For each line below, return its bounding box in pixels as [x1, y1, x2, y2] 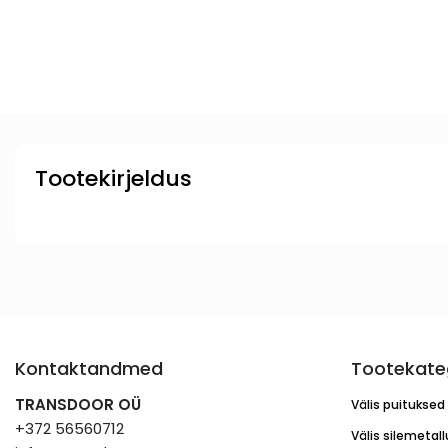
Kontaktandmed [15, 356, 163, 381]
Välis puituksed [350, 396, 445, 413]
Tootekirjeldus [35, 163, 192, 194]
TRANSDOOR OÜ [15, 394, 141, 415]
